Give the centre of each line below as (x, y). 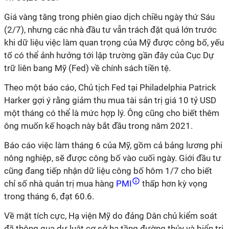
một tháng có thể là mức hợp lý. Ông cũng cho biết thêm (112, 113)
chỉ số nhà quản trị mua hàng (59, 183)
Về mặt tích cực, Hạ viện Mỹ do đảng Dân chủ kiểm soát (111, 215)
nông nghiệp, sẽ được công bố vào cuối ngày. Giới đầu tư (113, 158)
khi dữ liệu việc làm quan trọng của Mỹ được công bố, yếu (114, 42)
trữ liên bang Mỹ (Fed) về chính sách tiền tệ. (87, 68)
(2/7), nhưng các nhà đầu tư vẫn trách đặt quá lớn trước (110, 29)
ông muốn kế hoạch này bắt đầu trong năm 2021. (99, 125)
